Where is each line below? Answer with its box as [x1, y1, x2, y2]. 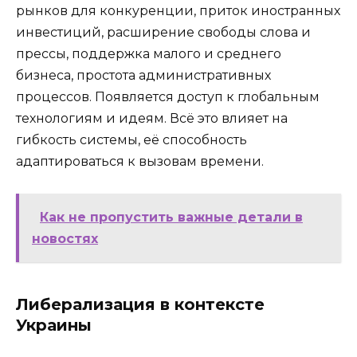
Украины [16, 315, 92, 335]
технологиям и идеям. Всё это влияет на [16, 110, 288, 126]
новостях [32, 230, 98, 246]
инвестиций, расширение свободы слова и [16, 24, 311, 40]
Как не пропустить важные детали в [40, 209, 303, 225]
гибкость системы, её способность [16, 131, 247, 147]
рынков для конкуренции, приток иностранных [16, 2, 340, 18]
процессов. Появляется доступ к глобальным [16, 88, 320, 104]
